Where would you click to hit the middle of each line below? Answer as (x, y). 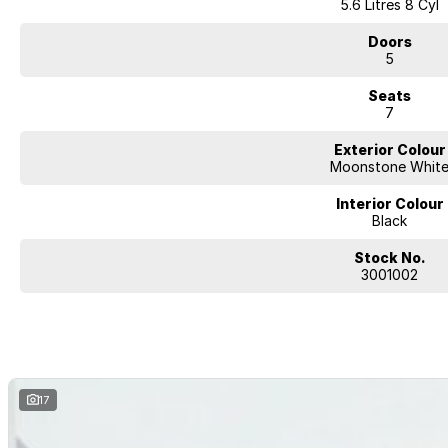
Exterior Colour (389, 149)
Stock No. (389, 257)
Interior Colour (389, 203)
